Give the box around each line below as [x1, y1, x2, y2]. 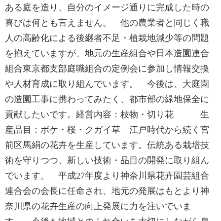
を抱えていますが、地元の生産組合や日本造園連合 [5, 48, 209, 58]
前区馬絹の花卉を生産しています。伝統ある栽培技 [5, 140, 209, 150]
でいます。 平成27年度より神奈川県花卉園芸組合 [5, 171, 209, 181]
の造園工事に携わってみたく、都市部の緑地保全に [5, 94, 209, 104]
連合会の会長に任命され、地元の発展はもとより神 [5, 186, 209, 196]
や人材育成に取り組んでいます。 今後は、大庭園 [5, 79, 209, 89]
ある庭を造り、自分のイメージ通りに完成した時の [5, 2, 209, 12]
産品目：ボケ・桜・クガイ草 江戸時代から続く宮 [5, 125, 209, 135]
